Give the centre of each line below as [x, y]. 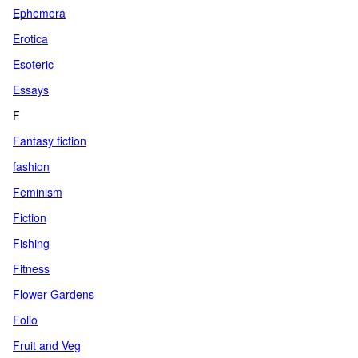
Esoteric [33, 64]
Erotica [30, 38]
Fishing [31, 243]
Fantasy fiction [50, 141]
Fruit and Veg [47, 345]
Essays [31, 89]
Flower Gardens [54, 294]
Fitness [31, 268]
